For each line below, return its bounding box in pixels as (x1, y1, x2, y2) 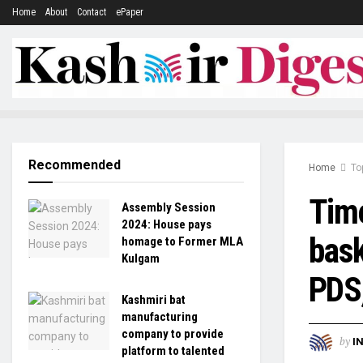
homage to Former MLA (122, 234, 243, 249)
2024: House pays (122, 217, 211, 232)
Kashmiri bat (122, 293, 186, 307)
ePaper (116, 6, 143, 18)
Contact (77, 6, 106, 18)
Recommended (28, 157, 121, 173)
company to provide (122, 327, 224, 341)
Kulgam (122, 251, 160, 266)
